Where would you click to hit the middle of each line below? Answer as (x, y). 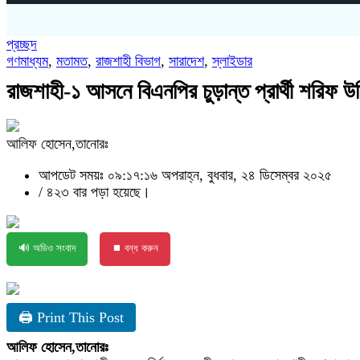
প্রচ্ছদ (22, 44)
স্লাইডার (232, 61)
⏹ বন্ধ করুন (135, 248)
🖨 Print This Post (71, 317)
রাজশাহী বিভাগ (128, 61)
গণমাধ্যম (27, 61)
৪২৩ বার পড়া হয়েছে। (98, 192)
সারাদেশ (186, 61)
